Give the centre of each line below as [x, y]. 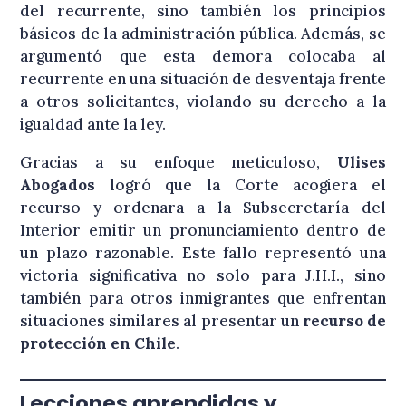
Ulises [361, 163]
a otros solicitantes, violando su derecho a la [203, 102]
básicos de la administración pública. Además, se [203, 34]
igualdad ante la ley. [93, 125]
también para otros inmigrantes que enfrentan [203, 299]
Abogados [58, 185]
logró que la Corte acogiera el [241, 185]
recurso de [344, 321]
